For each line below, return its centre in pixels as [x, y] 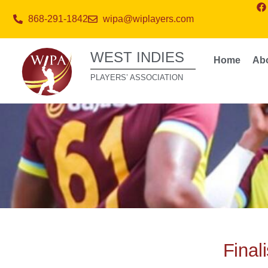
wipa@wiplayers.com [148, 19]
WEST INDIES [138, 57]
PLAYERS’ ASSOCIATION [137, 77]
